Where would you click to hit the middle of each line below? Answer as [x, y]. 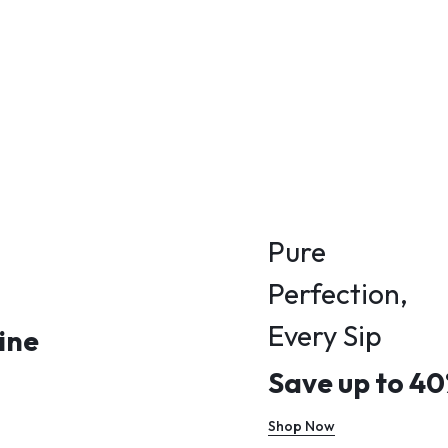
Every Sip [325, 335]
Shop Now [301, 426]
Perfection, [338, 293]
